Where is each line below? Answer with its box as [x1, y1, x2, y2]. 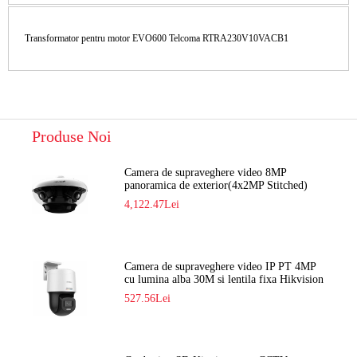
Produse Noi [32, 127, 112, 146]
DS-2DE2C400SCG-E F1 [124, 286, 241, 299]
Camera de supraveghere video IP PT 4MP [124, 261, 316, 273]
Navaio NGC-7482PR [124, 192, 223, 205]
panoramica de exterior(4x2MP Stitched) [124, 179, 308, 192]
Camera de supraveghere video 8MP [124, 167, 287, 179]
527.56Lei [124, 292, 171, 305]
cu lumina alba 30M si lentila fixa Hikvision [124, 273, 324, 286]
